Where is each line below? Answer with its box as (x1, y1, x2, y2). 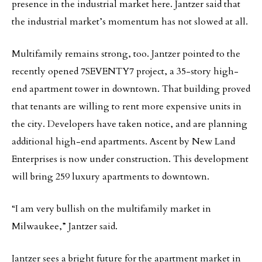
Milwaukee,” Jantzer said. (12, 220, 118, 233)
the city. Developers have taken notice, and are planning (12, 118, 247, 130)
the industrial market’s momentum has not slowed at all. (12, 15, 248, 28)
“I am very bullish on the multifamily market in (12, 202, 211, 215)
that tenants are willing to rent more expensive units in (12, 100, 242, 113)
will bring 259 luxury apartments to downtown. (12, 170, 209, 183)
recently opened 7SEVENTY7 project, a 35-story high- (12, 65, 239, 78)
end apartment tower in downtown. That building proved (12, 82, 250, 95)
